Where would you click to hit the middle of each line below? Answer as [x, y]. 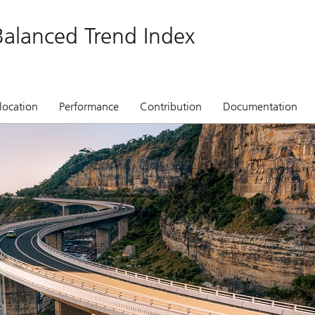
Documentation [260, 107]
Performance [89, 107]
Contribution [171, 107]
